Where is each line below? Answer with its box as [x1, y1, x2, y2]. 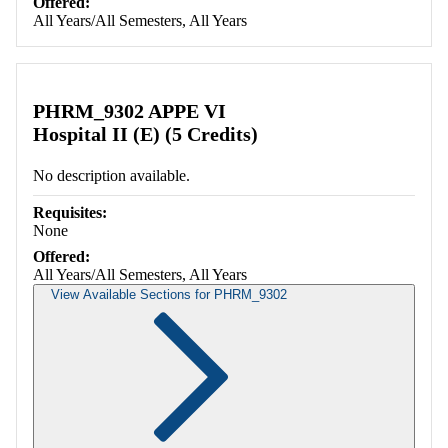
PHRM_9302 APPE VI [33, 100, 226, 123]
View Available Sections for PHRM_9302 [51, 287, 287, 303]
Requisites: [33, 204, 107, 222]
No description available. [33, 167, 190, 185]
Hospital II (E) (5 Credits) [33, 123, 258, 146]
